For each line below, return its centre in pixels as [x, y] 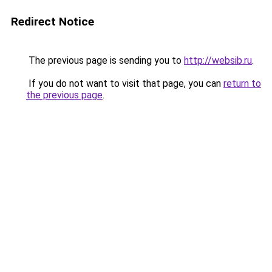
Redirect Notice [53, 22]
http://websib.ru [218, 60]
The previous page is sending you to [105, 60]
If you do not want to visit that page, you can [125, 83]
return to [242, 83]
